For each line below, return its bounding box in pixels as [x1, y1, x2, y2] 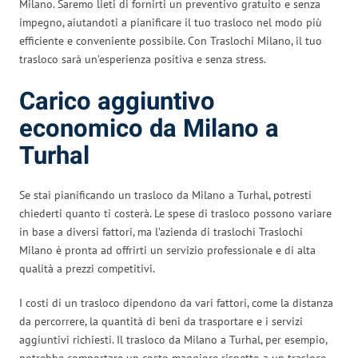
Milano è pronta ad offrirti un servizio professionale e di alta [19, 242, 316, 257]
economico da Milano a [19, 110, 279, 147]
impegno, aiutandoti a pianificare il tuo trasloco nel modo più [19, 14, 322, 30]
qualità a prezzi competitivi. [19, 261, 155, 276]
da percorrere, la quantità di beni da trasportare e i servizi [19, 313, 303, 328]
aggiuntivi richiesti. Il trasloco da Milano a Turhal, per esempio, [19, 332, 327, 347]
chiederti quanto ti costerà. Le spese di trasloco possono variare [19, 205, 332, 221]
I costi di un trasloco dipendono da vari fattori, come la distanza [19, 295, 333, 310]
